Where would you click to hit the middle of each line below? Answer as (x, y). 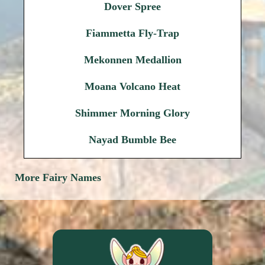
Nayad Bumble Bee (132, 140)
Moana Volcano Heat (132, 86)
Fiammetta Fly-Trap (132, 33)
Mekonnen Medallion (132, 60)
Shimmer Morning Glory (132, 113)
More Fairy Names (58, 177)
